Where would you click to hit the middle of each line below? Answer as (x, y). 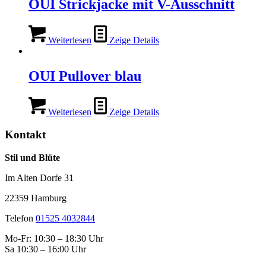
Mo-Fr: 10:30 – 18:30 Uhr (54, 238)
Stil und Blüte (32, 158)
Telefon (20, 218)
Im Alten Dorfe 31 (39, 178)
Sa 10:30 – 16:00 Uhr (45, 249)
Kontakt (25, 135)
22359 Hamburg (36, 198)
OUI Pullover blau (85, 76)
